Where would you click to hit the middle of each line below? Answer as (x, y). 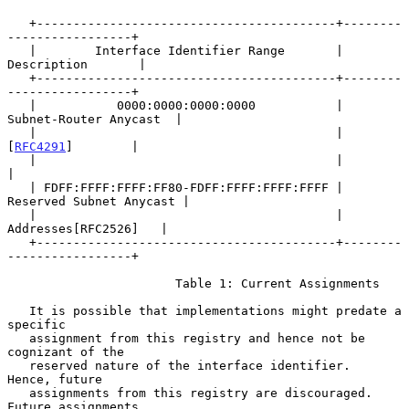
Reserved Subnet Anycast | (99, 201)
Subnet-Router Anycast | (95, 119)
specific (37, 324)
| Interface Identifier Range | (18, 50)
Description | (77, 64)
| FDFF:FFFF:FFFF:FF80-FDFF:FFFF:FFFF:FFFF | (18, 187)
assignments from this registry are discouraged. (18, 393)
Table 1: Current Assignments (91, 283)
